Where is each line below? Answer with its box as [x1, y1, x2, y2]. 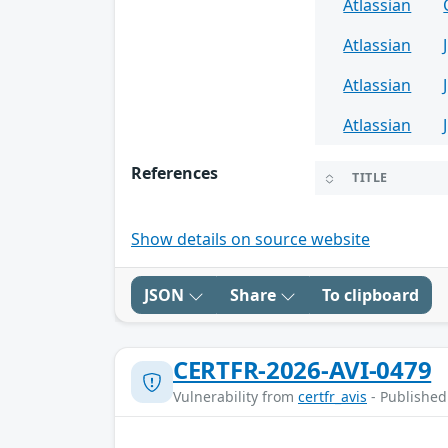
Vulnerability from [173, 387, 298, 407]
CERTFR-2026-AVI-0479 [173, 353, 432, 387]
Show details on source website [131, 228, 370, 251]
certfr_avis [298, 387, 367, 407]
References [131, 162, 218, 185]
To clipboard [322, 284, 419, 307]
